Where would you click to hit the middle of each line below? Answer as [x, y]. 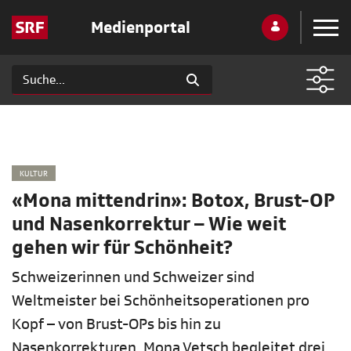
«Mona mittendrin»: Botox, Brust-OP [174, 201]
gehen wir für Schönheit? [122, 248]
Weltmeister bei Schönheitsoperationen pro [161, 301]
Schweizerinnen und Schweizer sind [133, 277]
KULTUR [34, 173]
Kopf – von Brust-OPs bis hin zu [116, 324]
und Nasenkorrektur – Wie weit [149, 224]
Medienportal [140, 27]
